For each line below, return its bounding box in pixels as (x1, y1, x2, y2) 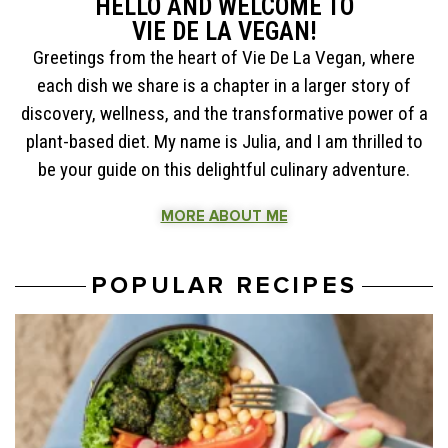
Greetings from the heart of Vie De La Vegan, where (33, 46, 415, 70)
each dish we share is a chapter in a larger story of (37, 74, 411, 98)
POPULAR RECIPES (91, 271, 357, 301)
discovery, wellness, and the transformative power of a (20, 102, 428, 126)
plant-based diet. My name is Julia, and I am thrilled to (25, 130, 423, 154)
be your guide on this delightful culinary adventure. (38, 158, 410, 182)
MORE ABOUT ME (160, 207, 288, 226)
